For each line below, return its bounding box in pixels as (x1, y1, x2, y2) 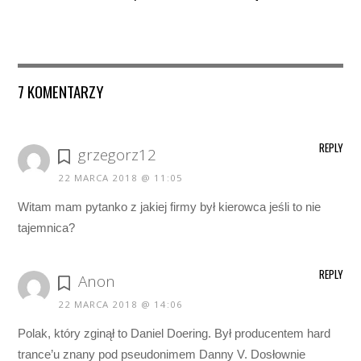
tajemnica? (18, 221, 76, 235)
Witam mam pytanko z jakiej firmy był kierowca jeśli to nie (18, 200, 322, 214)
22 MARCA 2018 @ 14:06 (58, 298, 184, 311)
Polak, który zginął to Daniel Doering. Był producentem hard (18, 326, 331, 341)
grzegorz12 (77, 144, 156, 166)
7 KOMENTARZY (18, 80, 105, 103)
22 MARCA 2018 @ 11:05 (58, 172, 184, 185)
